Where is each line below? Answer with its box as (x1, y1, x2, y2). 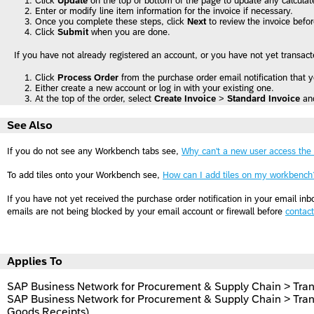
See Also (7, 119, 53, 131)
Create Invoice (154, 93, 216, 104)
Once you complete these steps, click (35, 16, 187, 27)
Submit (57, 27, 91, 37)
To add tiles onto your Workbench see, (7, 170, 163, 180)
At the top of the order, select (35, 93, 154, 104)
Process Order (57, 72, 118, 83)
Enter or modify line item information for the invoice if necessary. (35, 6, 293, 16)
